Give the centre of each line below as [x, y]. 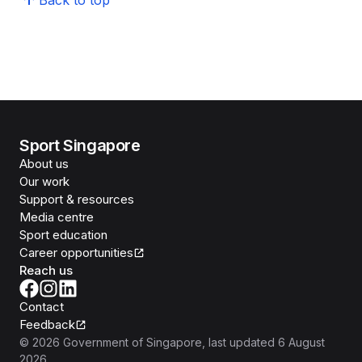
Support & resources [77, 199]
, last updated [238, 342]
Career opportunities [76, 253]
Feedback [47, 324]
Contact [42, 307]
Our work [44, 181]
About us [44, 164]
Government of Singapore [133, 342]
